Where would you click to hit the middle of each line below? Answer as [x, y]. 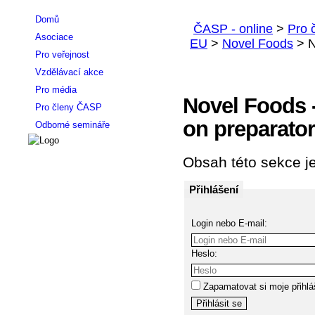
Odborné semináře [72, 125]
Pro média [56, 90]
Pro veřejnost [62, 54]
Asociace [54, 37]
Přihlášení [214, 189]
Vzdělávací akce [69, 72]
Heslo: [204, 253]
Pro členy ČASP [69, 107]
